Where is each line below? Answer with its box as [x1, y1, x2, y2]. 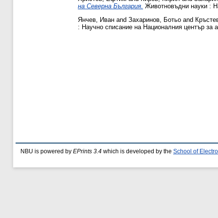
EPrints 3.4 [73, 148, 102, 154]
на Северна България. [78, 2, 143, 10]
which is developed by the [102, 148, 173, 154]
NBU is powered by [20, 148, 73, 154]
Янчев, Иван [78, 16, 114, 23]
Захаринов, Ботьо [128, 16, 181, 23]
